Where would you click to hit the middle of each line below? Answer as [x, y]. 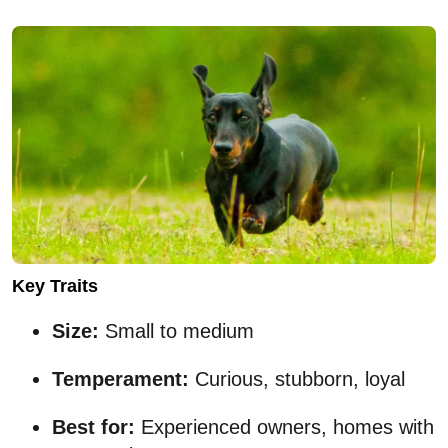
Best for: [93, 427]
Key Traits [55, 286]
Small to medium [176, 331]
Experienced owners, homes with [284, 427]
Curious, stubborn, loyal [297, 379]
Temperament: [120, 379]
